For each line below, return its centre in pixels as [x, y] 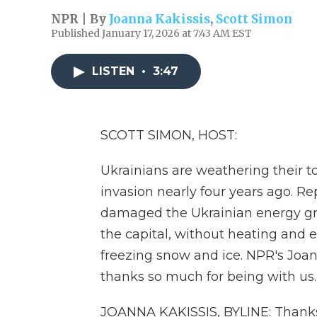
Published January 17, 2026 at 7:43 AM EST [151, 33]
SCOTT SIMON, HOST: [169, 135]
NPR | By [80, 19]
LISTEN [115, 71]
